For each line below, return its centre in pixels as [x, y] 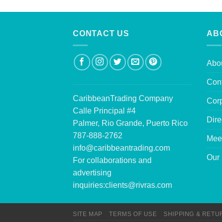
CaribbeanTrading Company [123, 99]
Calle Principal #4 [104, 111]
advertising [92, 173]
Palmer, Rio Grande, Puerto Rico [130, 123]
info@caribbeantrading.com [121, 148]
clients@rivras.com [139, 185]
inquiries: [89, 185]
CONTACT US [101, 33]
